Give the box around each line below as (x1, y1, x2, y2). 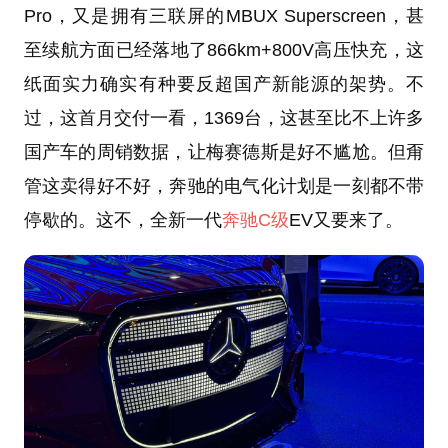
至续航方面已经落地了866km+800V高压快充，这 (23, 39, 425, 60)
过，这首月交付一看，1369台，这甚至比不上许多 (23, 107, 425, 128)
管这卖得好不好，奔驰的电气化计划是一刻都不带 (23, 175, 425, 196)
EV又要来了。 (288, 209, 403, 230)
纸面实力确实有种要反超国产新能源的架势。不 (23, 73, 425, 94)
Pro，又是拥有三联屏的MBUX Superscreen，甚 (23, 5, 425, 26)
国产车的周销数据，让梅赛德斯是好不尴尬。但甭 (23, 141, 425, 162)
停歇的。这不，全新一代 (23, 209, 222, 230)
